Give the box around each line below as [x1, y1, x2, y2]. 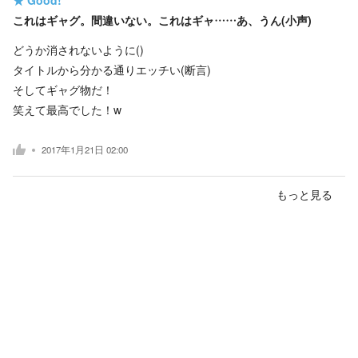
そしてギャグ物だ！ [13, 81, 113, 97]
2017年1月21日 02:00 [42, 143, 128, 157]
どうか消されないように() [13, 41, 144, 58]
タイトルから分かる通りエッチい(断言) [13, 61, 211, 78]
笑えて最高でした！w [13, 101, 121, 117]
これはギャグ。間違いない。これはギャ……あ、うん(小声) [13, 11, 312, 28]
